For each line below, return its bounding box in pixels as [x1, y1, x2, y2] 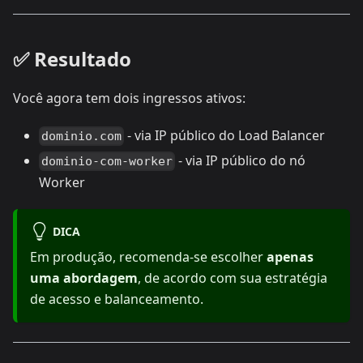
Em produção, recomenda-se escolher [30, 248, 267, 267]
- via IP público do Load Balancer [124, 126, 326, 144]
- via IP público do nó [175, 151, 306, 169]
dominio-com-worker [41, 154, 173, 169]
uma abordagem [30, 269, 138, 288]
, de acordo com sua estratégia [138, 269, 327, 288]
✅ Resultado [13, 45, 131, 72]
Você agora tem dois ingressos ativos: [13, 88, 246, 107]
